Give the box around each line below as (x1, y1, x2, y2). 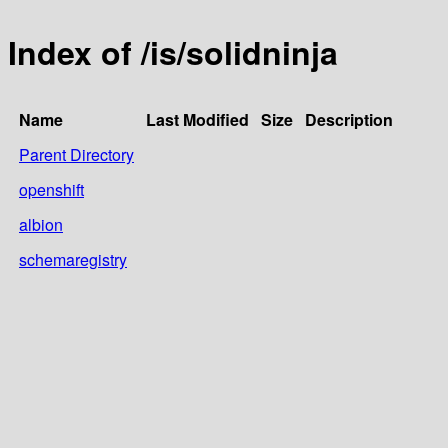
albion (19, 212, 63, 236)
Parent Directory (19, 142, 134, 166)
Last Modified (146, 107, 249, 131)
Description (305, 107, 393, 131)
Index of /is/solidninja (8, 29, 338, 76)
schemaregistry (19, 247, 127, 271)
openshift (19, 177, 84, 201)
